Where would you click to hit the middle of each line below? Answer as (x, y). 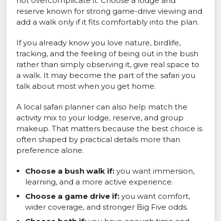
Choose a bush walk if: (70, 171)
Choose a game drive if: (73, 196)
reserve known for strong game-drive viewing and (110, 11)
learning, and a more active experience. (99, 182)
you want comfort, (155, 196)
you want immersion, (155, 171)
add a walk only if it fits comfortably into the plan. (108, 22)
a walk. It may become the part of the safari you (106, 75)
